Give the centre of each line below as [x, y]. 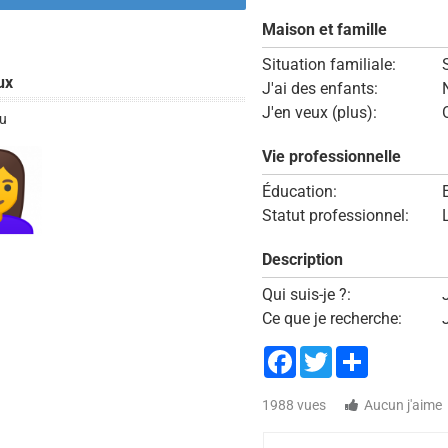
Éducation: [299, 191]
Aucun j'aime [402, 405]
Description [302, 259]
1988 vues [293, 405]
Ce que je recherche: [331, 318]
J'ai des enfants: [319, 88]
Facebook [330, 353]
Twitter [356, 353]
